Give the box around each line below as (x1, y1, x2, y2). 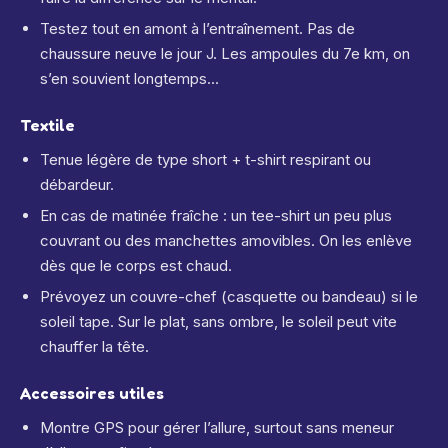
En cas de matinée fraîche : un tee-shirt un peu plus (40, 206, 392, 225)
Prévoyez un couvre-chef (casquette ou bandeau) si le (40, 287, 418, 306)
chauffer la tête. (40, 337, 149, 356)
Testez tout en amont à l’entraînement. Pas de (40, 19, 355, 38)
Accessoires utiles (20, 383, 164, 403)
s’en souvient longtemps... (40, 69, 219, 88)
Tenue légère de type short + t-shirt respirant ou (40, 150, 371, 169)
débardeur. (40, 175, 114, 194)
